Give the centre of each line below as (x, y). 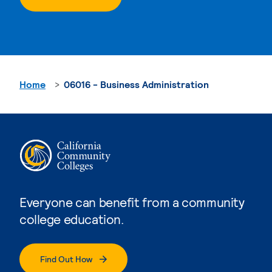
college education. (72, 219)
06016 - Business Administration (136, 84)
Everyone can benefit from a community (132, 202)
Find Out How (66, 259)
